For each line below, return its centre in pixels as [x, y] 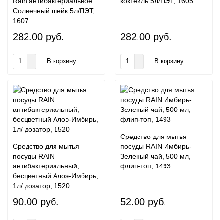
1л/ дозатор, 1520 [41, 186]
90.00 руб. [36, 202]
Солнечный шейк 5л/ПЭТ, [54, 11]
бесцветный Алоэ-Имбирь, [55, 176]
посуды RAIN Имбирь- [156, 146]
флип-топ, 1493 [146, 166]
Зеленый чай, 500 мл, [155, 156]
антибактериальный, [46, 166]
